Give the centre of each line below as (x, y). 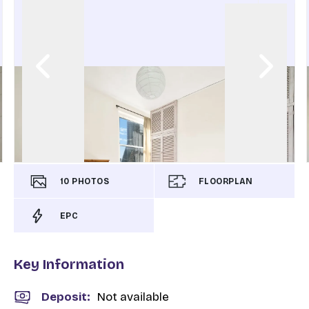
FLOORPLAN (226, 181)
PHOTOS (90, 181)
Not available (133, 297)
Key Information (69, 264)
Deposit (64, 297)
